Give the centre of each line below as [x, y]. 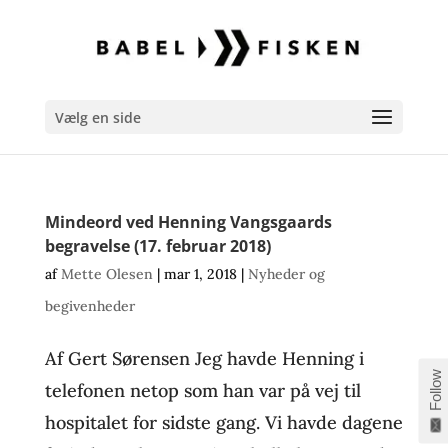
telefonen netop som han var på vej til [202, 390]
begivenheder [89, 306]
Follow [435, 389]
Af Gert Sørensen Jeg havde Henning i [204, 358]
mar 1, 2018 [200, 274]
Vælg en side [97, 117]
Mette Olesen [106, 274]
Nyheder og [286, 274]
